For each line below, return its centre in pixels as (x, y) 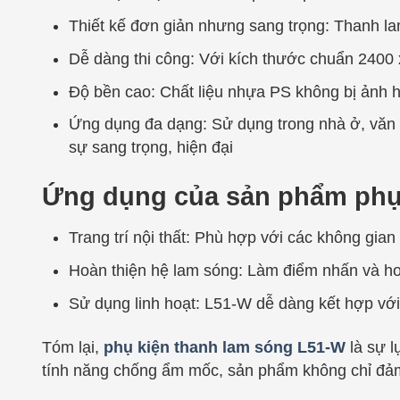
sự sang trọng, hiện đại (151, 148)
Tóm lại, (73, 348)
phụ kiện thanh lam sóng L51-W (225, 348)
